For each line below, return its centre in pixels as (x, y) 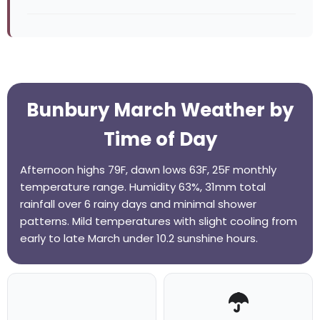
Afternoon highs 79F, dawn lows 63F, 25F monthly (148, 170)
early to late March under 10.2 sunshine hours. (139, 239)
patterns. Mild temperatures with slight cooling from (159, 221)
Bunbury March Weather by (160, 110)
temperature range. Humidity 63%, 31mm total (143, 187)
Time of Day (160, 140)
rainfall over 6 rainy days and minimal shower (138, 204)
